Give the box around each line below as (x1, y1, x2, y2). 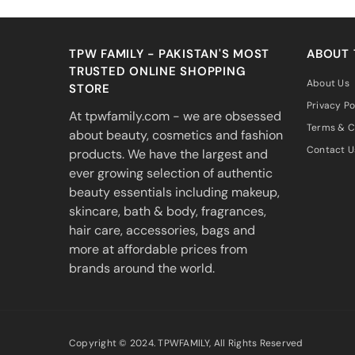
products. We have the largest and (69, 145, 268, 162)
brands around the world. (69, 259, 215, 277)
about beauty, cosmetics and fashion (69, 126, 283, 143)
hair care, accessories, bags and (69, 221, 255, 239)
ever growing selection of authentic (69, 164, 273, 181)
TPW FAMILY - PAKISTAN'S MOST (69, 45, 269, 62)
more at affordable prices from (69, 240, 247, 258)
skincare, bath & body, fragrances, (69, 202, 266, 219)
